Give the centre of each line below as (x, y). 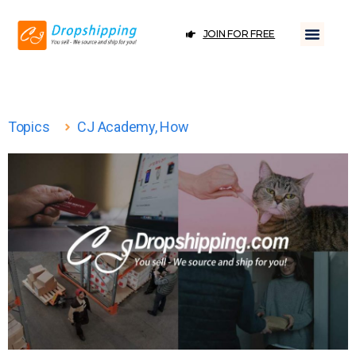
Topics (29, 127)
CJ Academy (116, 127)
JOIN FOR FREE (239, 33)
